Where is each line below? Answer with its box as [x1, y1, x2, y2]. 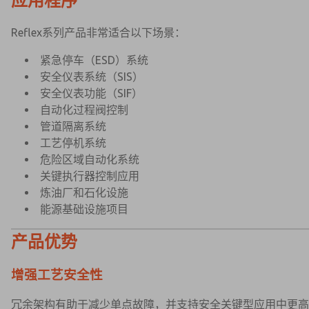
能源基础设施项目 [40, 203, 128, 215]
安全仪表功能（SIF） [40, 87, 143, 99]
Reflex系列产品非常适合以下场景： [11, 26, 186, 39]
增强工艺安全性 [11, 268, 103, 282]
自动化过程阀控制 [40, 103, 128, 116]
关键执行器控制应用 [40, 170, 139, 182]
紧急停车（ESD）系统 [40, 54, 148, 66]
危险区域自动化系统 [40, 153, 139, 166]
